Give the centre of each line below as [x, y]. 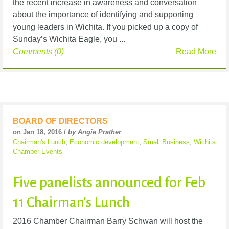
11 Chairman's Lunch [71, 202]
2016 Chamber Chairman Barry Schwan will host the [108, 221]
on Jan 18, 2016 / [40, 132]
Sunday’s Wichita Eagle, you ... [69, 39]
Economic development [104, 142]
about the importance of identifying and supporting [103, 14]
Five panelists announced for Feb [109, 182]
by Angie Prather [95, 132]
